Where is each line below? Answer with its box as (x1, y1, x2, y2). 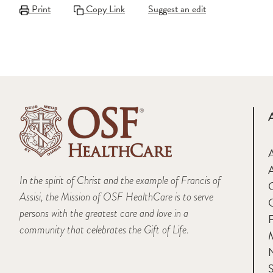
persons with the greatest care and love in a (19, 205, 188, 221)
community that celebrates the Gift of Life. (19, 221, 189, 237)
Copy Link (83, 1, 125, 16)
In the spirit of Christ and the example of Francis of (19, 172, 221, 188)
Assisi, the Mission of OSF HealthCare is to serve (19, 188, 213, 204)
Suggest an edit (148, 1, 206, 16)
